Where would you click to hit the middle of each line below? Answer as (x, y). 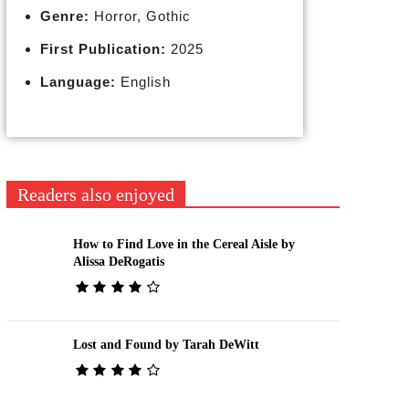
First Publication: (103, 49)
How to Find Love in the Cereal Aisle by (184, 244)
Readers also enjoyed (95, 194)
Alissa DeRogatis (118, 261)
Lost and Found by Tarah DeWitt (166, 344)
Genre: (64, 16)
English (143, 82)
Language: (78, 82)
